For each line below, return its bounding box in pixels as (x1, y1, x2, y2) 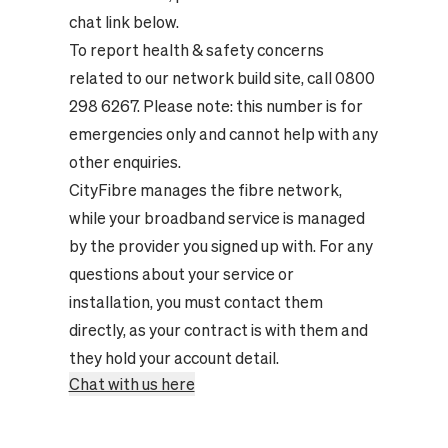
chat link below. (68, 13, 179, 31)
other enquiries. (68, 153, 181, 171)
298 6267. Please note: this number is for (68, 97, 363, 115)
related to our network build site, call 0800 (68, 69, 375, 87)
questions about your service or (68, 265, 294, 283)
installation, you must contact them (68, 293, 323, 311)
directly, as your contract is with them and (68, 321, 368, 339)
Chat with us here (68, 375, 195, 393)
